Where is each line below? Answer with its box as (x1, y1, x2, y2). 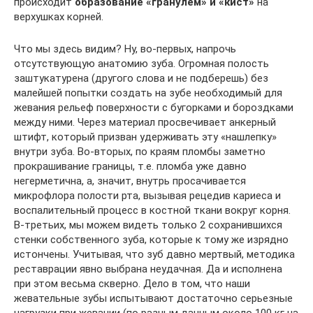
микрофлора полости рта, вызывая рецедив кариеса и (14, 189, 281, 202)
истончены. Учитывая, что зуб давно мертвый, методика (14, 248, 295, 261)
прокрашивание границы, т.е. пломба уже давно (14, 160, 247, 173)
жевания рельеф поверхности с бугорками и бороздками (14, 101, 293, 114)
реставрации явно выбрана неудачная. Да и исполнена (14, 263, 282, 275)
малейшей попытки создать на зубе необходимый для (14, 87, 282, 99)
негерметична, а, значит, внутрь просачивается (14, 175, 246, 187)
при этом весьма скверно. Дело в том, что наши (14, 277, 250, 290)
